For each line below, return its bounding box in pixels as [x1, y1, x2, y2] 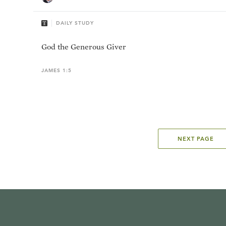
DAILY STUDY [56, 20, 94, 26]
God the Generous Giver [41, 42, 126, 51]
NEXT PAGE [177, 135, 214, 142]
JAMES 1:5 [41, 67, 72, 74]
